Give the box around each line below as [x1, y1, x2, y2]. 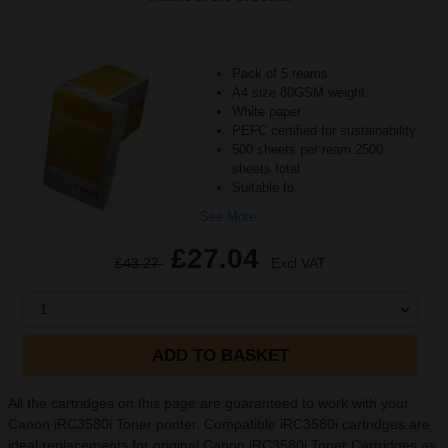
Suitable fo [231, 180, 294, 195]
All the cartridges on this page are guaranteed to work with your [8, 395, 409, 411]
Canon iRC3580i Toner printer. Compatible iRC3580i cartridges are [8, 416, 430, 432]
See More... [199, 209, 268, 224]
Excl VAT [270, 255, 326, 271]
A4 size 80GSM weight [231, 85, 365, 100]
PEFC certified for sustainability [231, 123, 416, 138]
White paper [231, 104, 301, 119]
